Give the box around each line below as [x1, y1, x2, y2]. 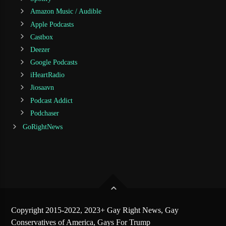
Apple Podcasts [30, 20, 74, 28]
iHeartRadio [30, 71, 65, 79]
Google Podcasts [30, 59, 77, 67]
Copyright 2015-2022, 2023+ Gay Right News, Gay [11, 206, 179, 215]
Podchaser [30, 109, 59, 117]
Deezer [30, 45, 50, 53]
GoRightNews [22, 123, 63, 131]
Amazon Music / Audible [30, 8, 101, 16]
